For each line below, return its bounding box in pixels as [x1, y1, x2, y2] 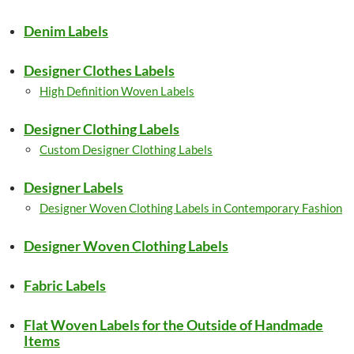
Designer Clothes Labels [24, 62, 175, 79]
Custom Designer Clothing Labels [40, 142, 213, 156]
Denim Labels [24, 22, 108, 40]
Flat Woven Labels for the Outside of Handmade [24, 316, 323, 333]
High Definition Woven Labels [40, 84, 194, 98]
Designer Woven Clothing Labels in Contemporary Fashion [40, 201, 342, 215]
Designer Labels [24, 179, 123, 196]
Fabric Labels [24, 277, 106, 294]
